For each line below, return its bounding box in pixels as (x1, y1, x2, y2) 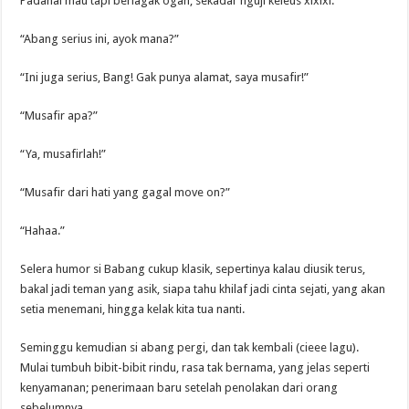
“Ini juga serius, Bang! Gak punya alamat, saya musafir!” (20, 69, 309, 84)
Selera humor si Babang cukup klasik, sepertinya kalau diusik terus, (20, 261, 366, 276)
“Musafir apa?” (20, 108, 99, 122)
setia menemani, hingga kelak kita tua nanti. (20, 301, 246, 316)
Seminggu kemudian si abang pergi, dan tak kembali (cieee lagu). (20, 340, 360, 354)
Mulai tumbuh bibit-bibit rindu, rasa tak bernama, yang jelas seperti (20, 360, 371, 374)
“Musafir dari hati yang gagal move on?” (20, 184, 231, 199)
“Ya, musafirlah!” (20, 146, 107, 161)
